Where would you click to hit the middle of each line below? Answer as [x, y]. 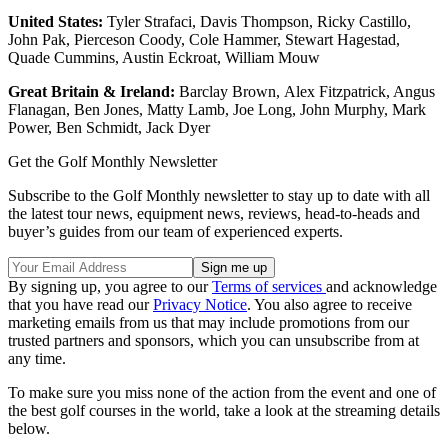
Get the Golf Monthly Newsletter [112, 162]
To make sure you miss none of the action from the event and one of [222, 393]
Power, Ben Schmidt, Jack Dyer [109, 128]
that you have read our [80, 305]
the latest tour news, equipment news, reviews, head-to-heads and [214, 214]
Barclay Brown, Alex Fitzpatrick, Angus [305, 92]
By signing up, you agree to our [110, 287]
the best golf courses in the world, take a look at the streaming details [224, 411]
